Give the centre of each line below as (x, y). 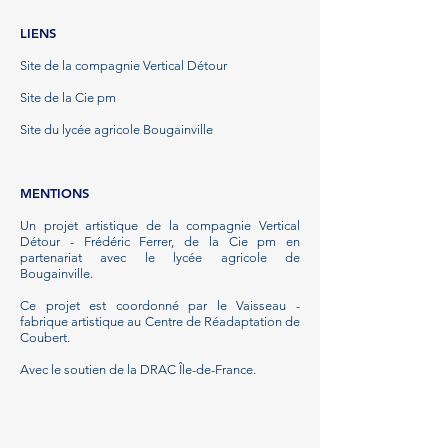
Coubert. (45, 337)
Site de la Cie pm (68, 97)
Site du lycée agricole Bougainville (116, 129)
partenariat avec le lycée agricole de (160, 257)
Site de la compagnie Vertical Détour (123, 65)
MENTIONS (54, 193)
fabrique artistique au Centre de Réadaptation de (160, 321)
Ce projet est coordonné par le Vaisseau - (160, 305)
